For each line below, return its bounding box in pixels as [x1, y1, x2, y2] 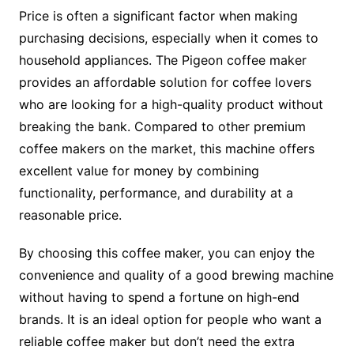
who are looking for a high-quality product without [18, 96, 323, 113]
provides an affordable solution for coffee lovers [18, 74, 311, 91]
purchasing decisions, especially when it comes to [18, 30, 318, 47]
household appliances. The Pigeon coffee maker [18, 52, 307, 69]
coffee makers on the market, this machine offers [18, 141, 314, 157]
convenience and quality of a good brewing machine [18, 267, 333, 284]
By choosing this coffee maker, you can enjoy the [18, 245, 314, 262]
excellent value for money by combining [18, 163, 259, 179]
